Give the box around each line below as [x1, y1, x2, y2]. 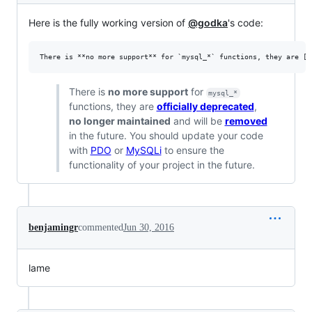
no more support [107, 86, 188, 98]
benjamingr [29, 222, 78, 233]
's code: [228, 17, 263, 29]
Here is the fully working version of [29, 17, 188, 29]
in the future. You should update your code [68, 130, 263, 142]
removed [224, 115, 267, 127]
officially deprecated [156, 100, 254, 113]
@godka [188, 17, 228, 29]
